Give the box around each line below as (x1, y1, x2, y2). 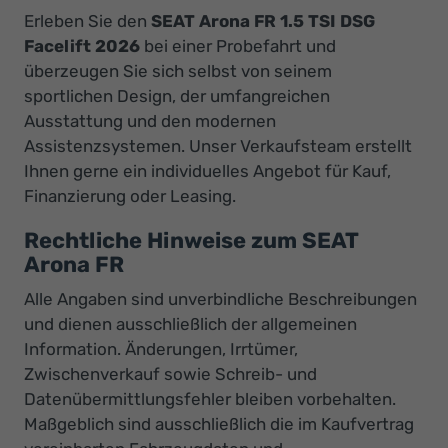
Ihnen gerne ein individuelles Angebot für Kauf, (24, 161, 391, 182)
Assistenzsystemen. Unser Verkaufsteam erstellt (24, 136, 412, 157)
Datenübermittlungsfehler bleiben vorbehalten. (24, 389, 396, 410)
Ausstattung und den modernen (24, 111, 276, 132)
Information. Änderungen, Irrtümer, (24, 339, 298, 360)
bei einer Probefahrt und (140, 36, 336, 57)
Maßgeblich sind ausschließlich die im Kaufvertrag (24, 414, 414, 435)
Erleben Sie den (24, 11, 151, 32)
